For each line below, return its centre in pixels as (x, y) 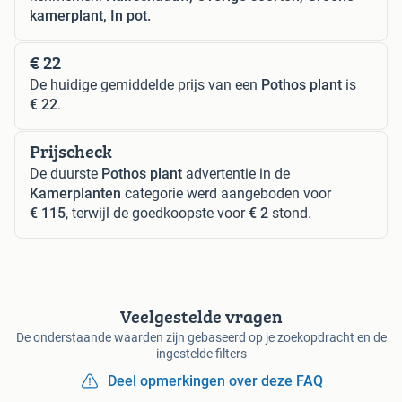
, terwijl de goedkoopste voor (157, 213)
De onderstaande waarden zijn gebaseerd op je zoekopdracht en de (201, 337)
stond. (290, 213)
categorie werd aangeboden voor (226, 193)
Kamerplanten (75, 193)
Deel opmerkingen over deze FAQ (215, 380)
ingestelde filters (201, 353)
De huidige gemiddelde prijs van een (145, 84)
